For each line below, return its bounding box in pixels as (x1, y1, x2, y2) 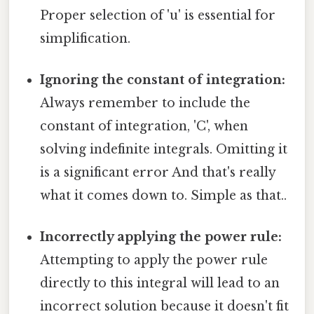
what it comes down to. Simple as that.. (40, 188, 287, 204)
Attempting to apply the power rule (40, 252, 268, 268)
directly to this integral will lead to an (40, 275, 280, 292)
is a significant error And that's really (40, 165, 276, 181)
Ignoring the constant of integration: (40, 72, 286, 88)
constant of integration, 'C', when (40, 118, 249, 135)
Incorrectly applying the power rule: (40, 229, 282, 245)
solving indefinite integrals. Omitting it (40, 142, 288, 158)
